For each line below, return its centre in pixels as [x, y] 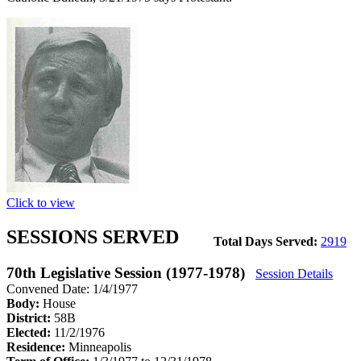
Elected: [30, 332]
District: [30, 317]
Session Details [294, 273]
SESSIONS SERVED [93, 237]
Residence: [37, 346]
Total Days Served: [267, 241]
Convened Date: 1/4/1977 [72, 288]
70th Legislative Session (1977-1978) [128, 272]
